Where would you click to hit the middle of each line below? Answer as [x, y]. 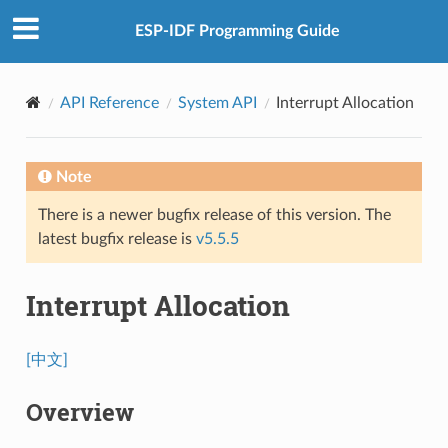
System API [217, 102]
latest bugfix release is [116, 238]
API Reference [109, 102]
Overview [79, 411]
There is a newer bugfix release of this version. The [214, 214]
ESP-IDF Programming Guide [237, 31]
